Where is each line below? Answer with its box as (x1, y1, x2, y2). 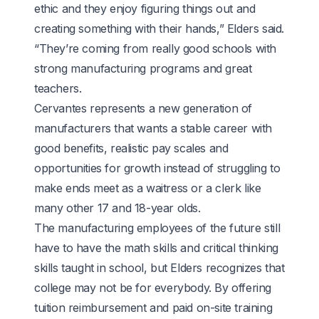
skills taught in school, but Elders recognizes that (34, 260, 285, 275)
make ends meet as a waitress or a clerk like (34, 180, 261, 195)
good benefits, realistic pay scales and (34, 140, 229, 155)
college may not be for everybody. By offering (34, 280, 272, 295)
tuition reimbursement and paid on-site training (34, 300, 273, 315)
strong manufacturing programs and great (34, 61, 252, 75)
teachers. (34, 80, 82, 95)
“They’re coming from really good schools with (34, 41, 277, 56)
